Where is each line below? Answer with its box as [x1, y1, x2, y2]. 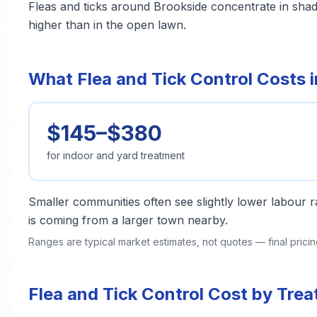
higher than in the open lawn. [28, 18, 186, 32]
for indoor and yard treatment [47, 149, 185, 161]
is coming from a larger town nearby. [28, 213, 228, 227]
